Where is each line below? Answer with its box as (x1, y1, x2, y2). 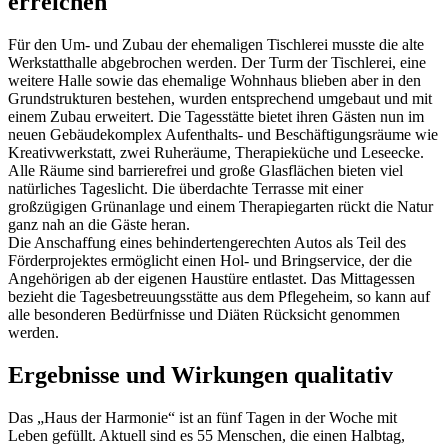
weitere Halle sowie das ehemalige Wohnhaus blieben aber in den (8, 71, 421, 89)
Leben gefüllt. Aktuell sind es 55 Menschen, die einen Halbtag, (8, 426, 405, 444)
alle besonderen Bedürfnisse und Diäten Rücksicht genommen (8, 305, 400, 323)
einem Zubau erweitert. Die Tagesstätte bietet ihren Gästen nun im (8, 107, 424, 125)
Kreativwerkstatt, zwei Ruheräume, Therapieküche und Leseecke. (8, 143, 424, 161)
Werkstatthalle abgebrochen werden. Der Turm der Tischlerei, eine (8, 53, 426, 71)
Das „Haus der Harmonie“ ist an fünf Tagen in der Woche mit (8, 408, 397, 426)
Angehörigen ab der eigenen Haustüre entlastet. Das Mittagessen (8, 269, 415, 287)
